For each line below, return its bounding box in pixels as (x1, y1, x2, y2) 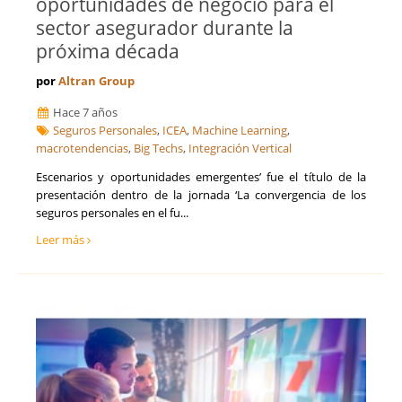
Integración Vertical (188, 140, 292, 157)
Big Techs (134, 140, 183, 157)
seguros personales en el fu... (36, 205, 188, 222)
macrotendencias (36, 140, 128, 157)
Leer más (36, 232, 87, 249)
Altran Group (58, 73, 135, 90)
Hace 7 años (50, 104, 118, 121)
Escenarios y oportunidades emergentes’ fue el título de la (36, 169, 366, 186)
